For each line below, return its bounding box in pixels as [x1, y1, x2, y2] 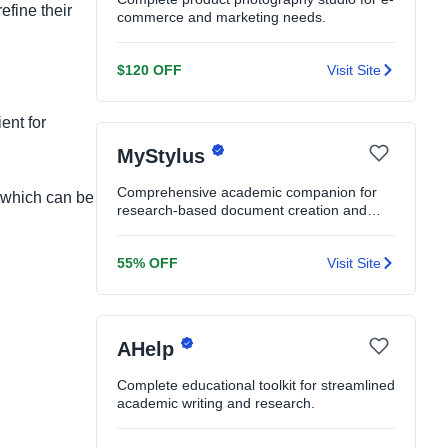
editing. [117, 220, 163, 236]
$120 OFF [117, 62, 182, 78]
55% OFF [117, 255, 178, 271]
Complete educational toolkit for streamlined [117, 377, 395, 393]
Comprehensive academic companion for [117, 184, 377, 200]
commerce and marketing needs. [117, 9, 326, 25]
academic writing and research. [117, 395, 315, 411]
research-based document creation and [117, 202, 367, 218]
